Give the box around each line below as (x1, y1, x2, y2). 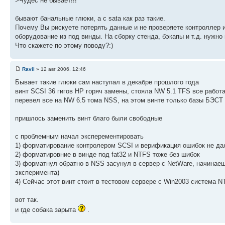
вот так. (15, 196, 39, 204)
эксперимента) (15, 169, 59, 177)
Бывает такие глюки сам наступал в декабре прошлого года (15, 78, 199, 86)
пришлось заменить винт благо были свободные (15, 115, 162, 123)
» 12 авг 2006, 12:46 (35, 66, 86, 72)
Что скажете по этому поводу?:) (15, 41, 113, 49)
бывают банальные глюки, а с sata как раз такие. (15, 14, 165, 22)
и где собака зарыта (15, 206, 78, 214)
